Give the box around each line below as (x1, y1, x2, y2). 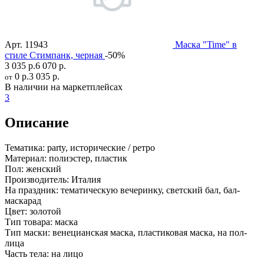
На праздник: (5, 185, 58, 196)
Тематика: (5, 143, 45, 153)
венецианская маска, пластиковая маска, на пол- (50, 227, 247, 238)
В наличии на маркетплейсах (5, 82, 123, 93)
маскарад (5, 196, 41, 206)
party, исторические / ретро (45, 143, 155, 153)
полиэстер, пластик (47, 153, 127, 164)
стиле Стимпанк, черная (5, 50, 103, 61)
